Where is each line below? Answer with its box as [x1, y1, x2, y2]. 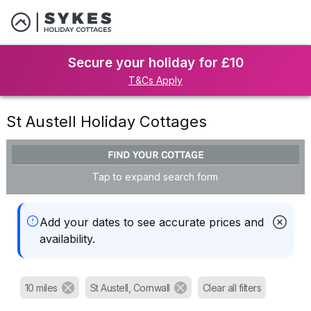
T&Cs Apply [128, 74, 183, 86]
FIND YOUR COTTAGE [107, 148, 203, 161]
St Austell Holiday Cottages [6, 112, 207, 131]
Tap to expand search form [92, 170, 219, 183]
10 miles [24, 282, 58, 294]
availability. [39, 232, 95, 246]
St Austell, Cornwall [90, 282, 170, 294]
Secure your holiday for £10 [67, 55, 244, 71]
